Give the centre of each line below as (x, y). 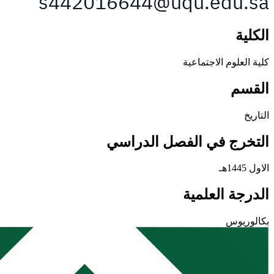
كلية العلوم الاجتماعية (226, 62)
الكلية (252, 35)
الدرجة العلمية (226, 195)
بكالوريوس (247, 221)
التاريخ (257, 115)
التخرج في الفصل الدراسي (188, 142)
